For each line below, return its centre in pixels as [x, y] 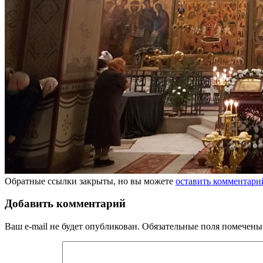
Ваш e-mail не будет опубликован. [72, 226]
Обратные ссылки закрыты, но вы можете [90, 181]
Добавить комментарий [65, 204]
